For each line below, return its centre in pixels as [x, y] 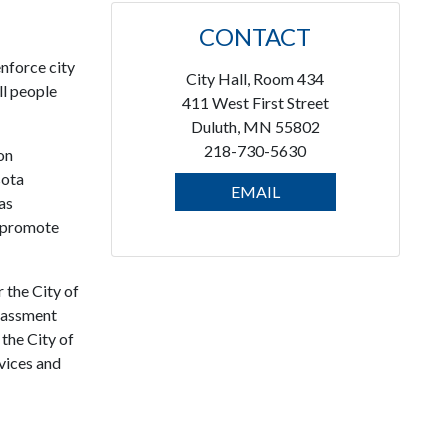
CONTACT [255, 36]
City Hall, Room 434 [255, 78]
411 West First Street [255, 102]
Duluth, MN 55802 [255, 126]
